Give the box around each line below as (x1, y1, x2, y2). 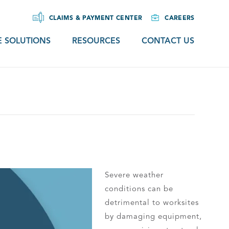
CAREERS (165, 13, 195, 21)
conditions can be (105, 184, 174, 193)
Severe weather (105, 170, 164, 179)
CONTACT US (142, 36, 195, 46)
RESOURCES (72, 36, 121, 46)
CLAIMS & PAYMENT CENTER (49, 13, 143, 21)
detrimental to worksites (105, 198, 199, 207)
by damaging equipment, (105, 212, 202, 221)
